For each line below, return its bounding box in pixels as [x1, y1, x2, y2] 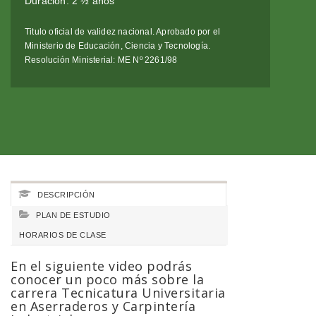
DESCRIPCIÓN [35, 190, 95, 199]
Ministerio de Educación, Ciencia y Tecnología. [25, 40, 211, 51]
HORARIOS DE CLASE [19, 230, 107, 239]
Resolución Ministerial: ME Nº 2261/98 [25, 54, 178, 65]
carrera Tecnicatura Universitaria [11, 284, 226, 301]
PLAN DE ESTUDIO [33, 210, 111, 219]
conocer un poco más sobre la [11, 270, 204, 288]
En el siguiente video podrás [11, 257, 192, 274]
